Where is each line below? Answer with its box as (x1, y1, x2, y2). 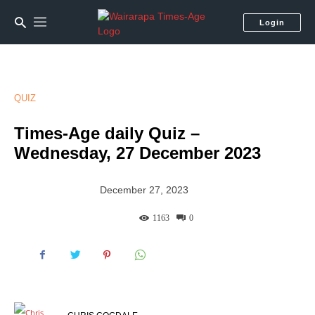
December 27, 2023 (100, 184, 189, 196)
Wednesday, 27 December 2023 (14, 143, 261, 162)
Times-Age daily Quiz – (14, 124, 200, 143)
